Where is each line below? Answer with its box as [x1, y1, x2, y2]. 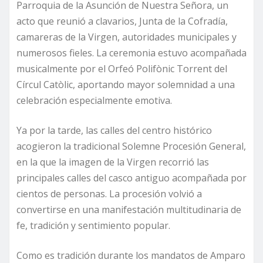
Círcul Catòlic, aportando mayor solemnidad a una [16, 78, 235, 92]
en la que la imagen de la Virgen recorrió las [16, 156, 209, 169]
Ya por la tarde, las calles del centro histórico [16, 124, 212, 137]
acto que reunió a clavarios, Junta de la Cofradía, [16, 15, 228, 28]
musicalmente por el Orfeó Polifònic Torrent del [16, 62, 227, 76]
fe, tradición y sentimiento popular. [16, 219, 170, 232]
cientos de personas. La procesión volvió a [16, 187, 202, 201]
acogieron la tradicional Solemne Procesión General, [16, 140, 246, 153]
